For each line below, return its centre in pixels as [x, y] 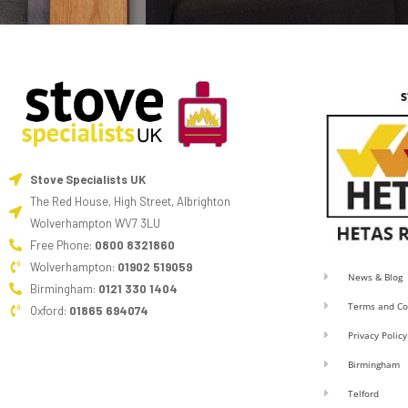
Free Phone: [62, 245]
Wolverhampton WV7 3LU [95, 224]
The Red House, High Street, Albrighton [130, 202]
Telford [364, 393]
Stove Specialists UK [87, 180]
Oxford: [49, 311]
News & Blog [376, 276]
